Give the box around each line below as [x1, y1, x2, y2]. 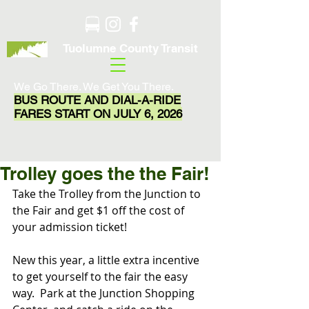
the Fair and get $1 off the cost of [12, 203, 187, 218]
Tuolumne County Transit [62, 41, 198, 55]
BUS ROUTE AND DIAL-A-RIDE [14, 93, 181, 107]
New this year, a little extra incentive [12, 252, 202, 268]
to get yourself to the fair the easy [12, 269, 190, 284]
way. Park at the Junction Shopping [12, 286, 197, 301]
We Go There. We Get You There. [14, 80, 185, 93]
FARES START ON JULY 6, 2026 [14, 107, 182, 121]
